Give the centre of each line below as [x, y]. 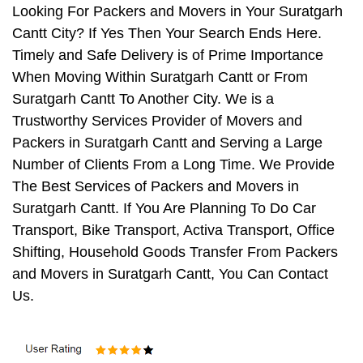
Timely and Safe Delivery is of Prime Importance [168, 56]
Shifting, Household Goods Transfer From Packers [175, 252]
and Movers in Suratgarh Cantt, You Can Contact [170, 274]
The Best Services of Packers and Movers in [156, 187]
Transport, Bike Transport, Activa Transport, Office [173, 231]
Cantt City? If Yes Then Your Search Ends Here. [167, 34]
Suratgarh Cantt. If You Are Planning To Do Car [164, 209]
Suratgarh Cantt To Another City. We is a [143, 99]
